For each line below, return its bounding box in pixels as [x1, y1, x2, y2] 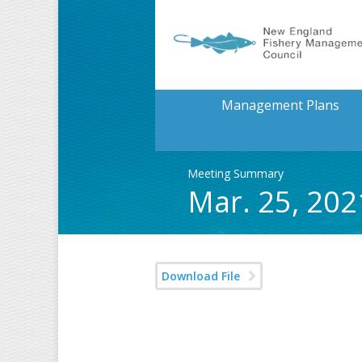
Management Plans [221, 96, 339, 114]
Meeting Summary [187, 166, 284, 181]
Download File [162, 268, 240, 284]
